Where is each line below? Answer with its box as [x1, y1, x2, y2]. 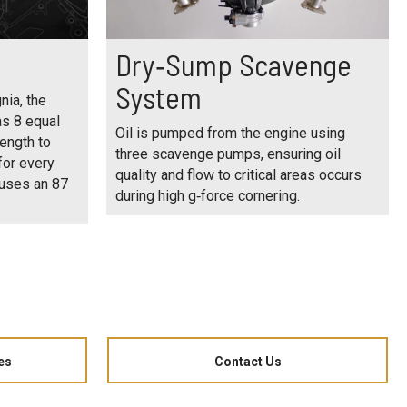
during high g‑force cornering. [115, 187, 300, 205]
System [115, 79, 202, 116]
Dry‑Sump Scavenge [115, 46, 352, 84]
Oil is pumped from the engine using [115, 124, 345, 143]
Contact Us [213, 354, 282, 370]
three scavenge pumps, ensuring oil [115, 145, 341, 164]
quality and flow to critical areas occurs [115, 166, 362, 184]
